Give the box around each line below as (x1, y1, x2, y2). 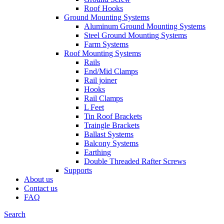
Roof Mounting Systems (64, 49, 141, 57)
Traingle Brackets (84, 121, 139, 129)
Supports (64, 166, 92, 174)
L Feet (84, 103, 104, 111)
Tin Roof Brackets (84, 112, 142, 120)
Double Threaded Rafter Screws (84, 157, 186, 165)
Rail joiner (84, 76, 117, 84)
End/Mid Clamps (84, 67, 138, 75)
